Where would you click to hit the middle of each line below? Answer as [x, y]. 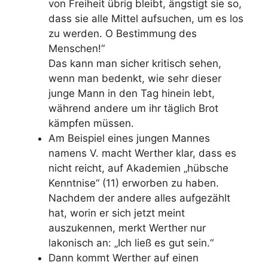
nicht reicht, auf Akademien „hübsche [138, 168]
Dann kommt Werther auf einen [124, 258]
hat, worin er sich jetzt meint [117, 213]
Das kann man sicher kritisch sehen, [135, 63]
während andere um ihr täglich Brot [133, 108]
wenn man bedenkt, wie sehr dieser [135, 78]
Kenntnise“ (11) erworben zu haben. [134, 183]
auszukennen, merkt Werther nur [127, 228]
